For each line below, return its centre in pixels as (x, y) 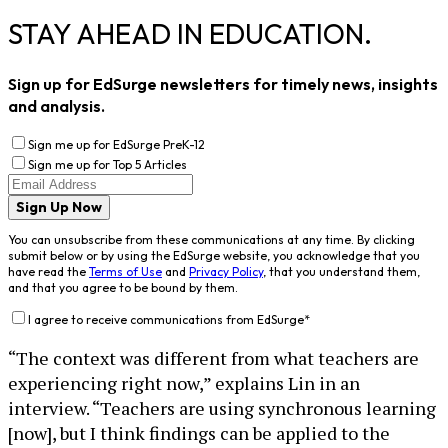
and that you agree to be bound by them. (123, 287)
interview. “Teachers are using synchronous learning (222, 407)
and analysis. (56, 105)
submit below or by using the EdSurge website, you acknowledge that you (214, 255)
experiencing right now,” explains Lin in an (184, 382)
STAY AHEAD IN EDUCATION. (190, 33)
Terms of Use (125, 271)
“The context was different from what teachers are (213, 357)
